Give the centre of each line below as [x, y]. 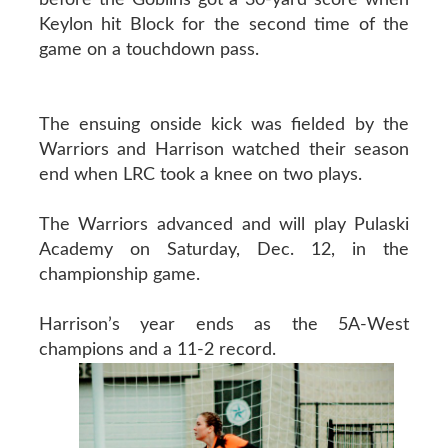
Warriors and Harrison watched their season [224, 149]
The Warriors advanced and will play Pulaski [224, 224]
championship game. [119, 274]
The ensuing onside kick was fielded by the [224, 124]
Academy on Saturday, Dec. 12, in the [224, 249]
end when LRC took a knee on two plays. [200, 174]
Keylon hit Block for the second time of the [224, 24]
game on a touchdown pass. [148, 49]
